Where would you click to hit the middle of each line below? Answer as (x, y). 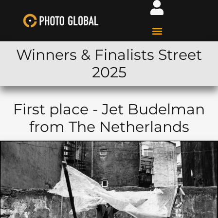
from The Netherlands (109, 127)
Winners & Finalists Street (109, 55)
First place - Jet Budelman (109, 109)
